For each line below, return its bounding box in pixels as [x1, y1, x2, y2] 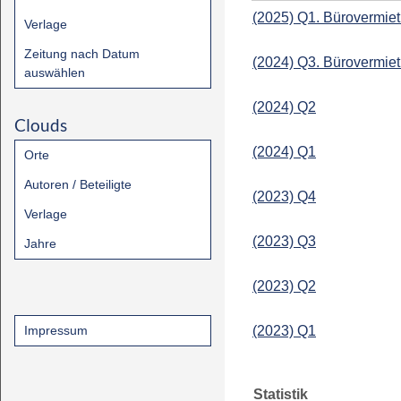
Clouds [14, 115, 67, 135]
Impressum [24, 323, 88, 337]
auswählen [24, 65, 85, 80]
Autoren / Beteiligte [24, 177, 132, 192]
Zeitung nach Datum [24, 47, 140, 61]
